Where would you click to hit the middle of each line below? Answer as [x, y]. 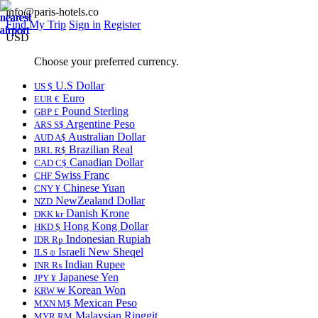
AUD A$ [50, 137]
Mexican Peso [104, 303]
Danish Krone [96, 213]
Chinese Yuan [93, 188]
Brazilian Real [99, 149]
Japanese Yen [87, 277]
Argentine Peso [99, 124]
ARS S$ [49, 125]
